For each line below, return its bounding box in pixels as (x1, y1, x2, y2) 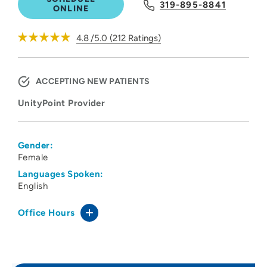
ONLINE (52, 4, 89, 14)
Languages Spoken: (18, 169, 104, 180)
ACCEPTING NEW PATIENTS (36, 76, 150, 87)
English (18, 181, 48, 192)
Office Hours (18, 207, 75, 219)
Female (18, 152, 48, 163)
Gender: (18, 140, 54, 151)
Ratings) (126, 33, 161, 44)
